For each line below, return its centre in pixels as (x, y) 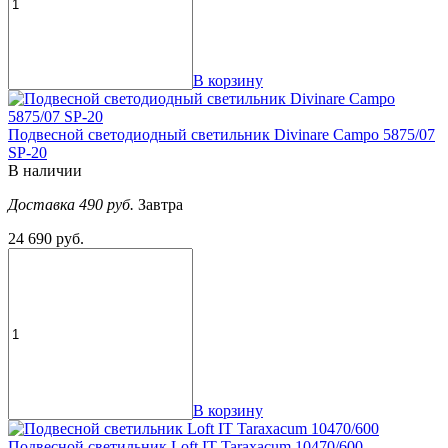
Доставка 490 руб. (73, 205)
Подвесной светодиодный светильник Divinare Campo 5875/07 (221, 135)
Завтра (160, 205)
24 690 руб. (46, 239)
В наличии (45, 171)
